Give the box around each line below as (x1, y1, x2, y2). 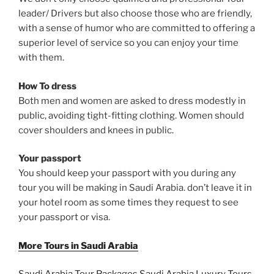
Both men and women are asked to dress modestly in (18, 95, 246, 106)
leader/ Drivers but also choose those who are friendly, (18, 8, 252, 20)
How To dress (18, 80, 76, 92)
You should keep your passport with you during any (18, 168, 236, 179)
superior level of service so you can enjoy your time (18, 37, 239, 49)
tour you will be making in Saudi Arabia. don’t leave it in (18, 182, 252, 194)
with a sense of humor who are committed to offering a (18, 23, 255, 34)
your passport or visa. (18, 212, 110, 223)
